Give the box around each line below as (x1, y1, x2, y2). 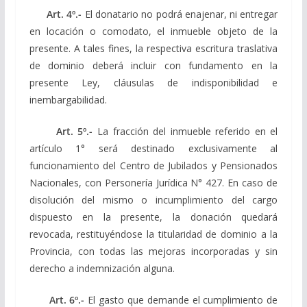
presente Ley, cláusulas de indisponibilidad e (29, 75, 278, 89)
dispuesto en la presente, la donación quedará (29, 210, 278, 223)
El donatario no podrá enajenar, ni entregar (82, 7, 278, 21)
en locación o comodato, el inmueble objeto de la (29, 24, 278, 38)
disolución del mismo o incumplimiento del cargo (29, 193, 278, 206)
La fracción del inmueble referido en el (93, 124, 278, 138)
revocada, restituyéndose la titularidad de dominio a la (29, 227, 278, 241)
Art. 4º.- (29, 7, 82, 21)
